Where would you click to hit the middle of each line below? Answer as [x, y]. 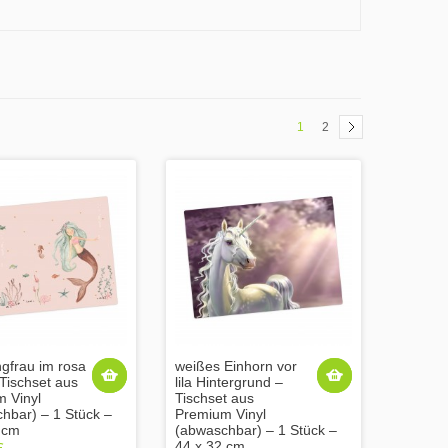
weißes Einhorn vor [236, 365]
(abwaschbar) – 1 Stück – [256, 429]
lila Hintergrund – [229, 381]
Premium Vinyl [220, 413]
